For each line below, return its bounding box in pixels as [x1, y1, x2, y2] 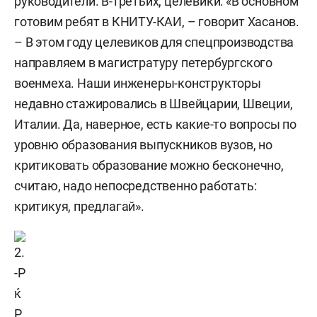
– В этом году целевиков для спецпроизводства [14, 35, 294, 50]
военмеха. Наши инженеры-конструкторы [14, 76, 261, 91]
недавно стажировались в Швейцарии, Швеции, [14, 96, 293, 111]
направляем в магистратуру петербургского [14, 55, 272, 70]
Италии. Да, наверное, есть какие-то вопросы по [14, 117, 296, 132]
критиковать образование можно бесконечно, [14, 158, 284, 173]
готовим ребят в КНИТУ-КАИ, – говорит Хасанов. [14, 14, 299, 29]
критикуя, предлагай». [14, 199, 144, 214]
